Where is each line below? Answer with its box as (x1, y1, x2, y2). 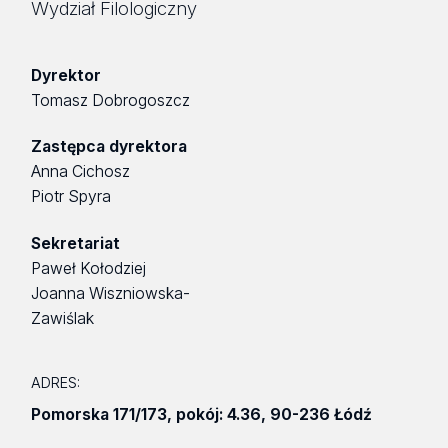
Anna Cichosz (31, 162, 131, 182)
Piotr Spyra (31, 187, 112, 207)
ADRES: (31, 374, 81, 392)
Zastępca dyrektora (31, 137, 188, 157)
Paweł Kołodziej (31, 258, 147, 278)
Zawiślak (31, 308, 95, 328)
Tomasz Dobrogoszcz (31, 90, 191, 110)
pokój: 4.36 (176, 405, 262, 425)
